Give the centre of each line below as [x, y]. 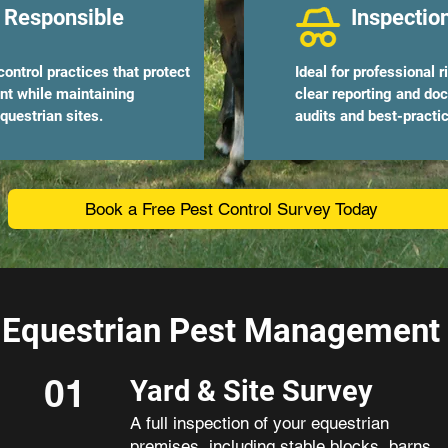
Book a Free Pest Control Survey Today [231, 209]
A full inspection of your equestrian [259, 423]
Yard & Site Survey [251, 391]
